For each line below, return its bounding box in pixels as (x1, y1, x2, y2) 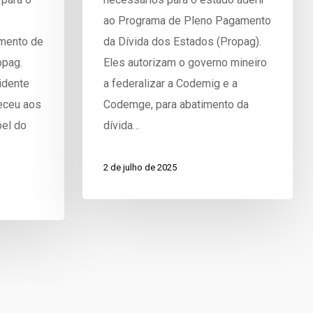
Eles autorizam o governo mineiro (103, 55, 267, 69)
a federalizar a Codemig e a (103, 76, 238, 90)
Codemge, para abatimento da (103, 97, 249, 111)
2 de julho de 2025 (103, 162, 177, 173)
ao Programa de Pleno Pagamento (103, 13, 271, 27)
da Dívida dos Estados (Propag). (103, 34, 261, 48)
